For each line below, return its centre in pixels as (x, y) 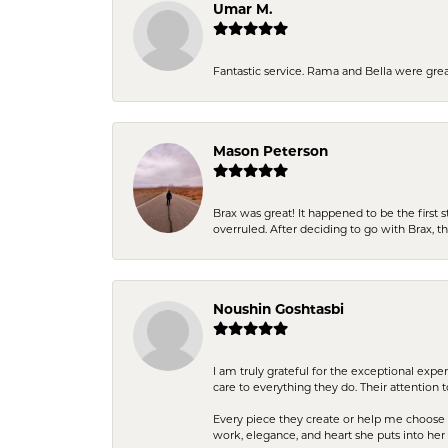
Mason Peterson (270, 152)
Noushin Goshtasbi (278, 310)
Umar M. (243, 10)
